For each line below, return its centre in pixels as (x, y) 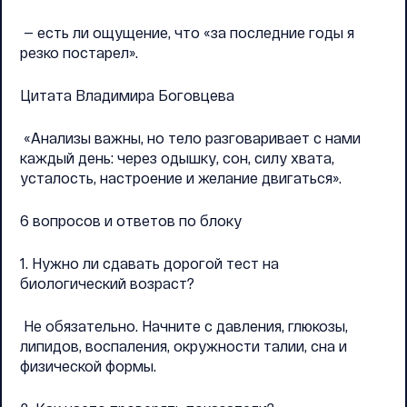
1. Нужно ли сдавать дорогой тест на (149, 263)
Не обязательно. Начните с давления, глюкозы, (184, 326)
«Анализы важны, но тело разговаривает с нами (190, 138)
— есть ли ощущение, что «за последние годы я (187, 32)
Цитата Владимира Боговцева (127, 95)
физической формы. (88, 366)
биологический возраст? (107, 283)
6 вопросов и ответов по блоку (131, 220)
